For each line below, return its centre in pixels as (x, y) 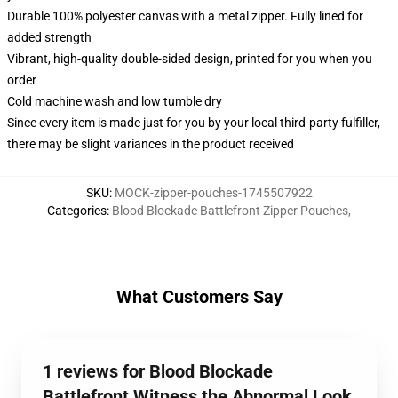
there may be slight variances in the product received (151, 144)
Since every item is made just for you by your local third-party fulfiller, (194, 123)
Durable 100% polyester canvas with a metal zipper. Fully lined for (185, 16)
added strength (49, 37)
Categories (77, 211)
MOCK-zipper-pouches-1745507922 (213, 193)
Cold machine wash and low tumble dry (115, 101)
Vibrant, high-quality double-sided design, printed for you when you (190, 59)
